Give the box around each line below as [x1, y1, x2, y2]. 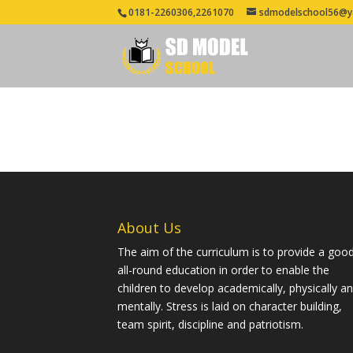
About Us [117, 218, 182, 238]
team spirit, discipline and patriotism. [117, 317, 304, 333]
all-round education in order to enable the [117, 262, 330, 278]
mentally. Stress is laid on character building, [117, 299, 343, 314]
